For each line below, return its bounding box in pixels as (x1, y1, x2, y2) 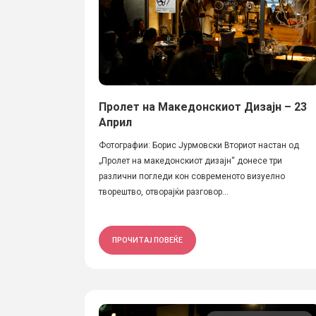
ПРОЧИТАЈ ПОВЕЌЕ (112, 236, 183, 244)
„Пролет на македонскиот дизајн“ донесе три (99, 156, 282, 166)
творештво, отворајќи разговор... (99, 187, 229, 197)
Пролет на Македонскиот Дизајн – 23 (99, 100, 307, 114)
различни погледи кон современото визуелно (99, 171, 285, 181)
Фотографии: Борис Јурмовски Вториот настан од (99, 140, 299, 150)
